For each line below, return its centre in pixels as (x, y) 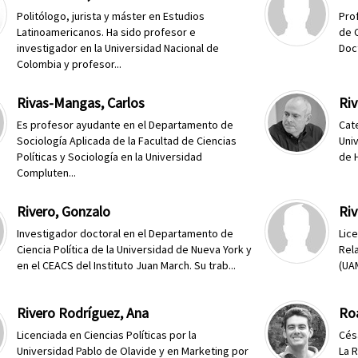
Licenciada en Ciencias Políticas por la (107, 335)
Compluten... (47, 173)
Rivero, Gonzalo (64, 211)
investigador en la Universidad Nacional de (118, 48)
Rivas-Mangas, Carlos (81, 103)
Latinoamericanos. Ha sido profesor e (107, 32)
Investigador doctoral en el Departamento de (125, 233)
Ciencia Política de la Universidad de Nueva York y (135, 249)
